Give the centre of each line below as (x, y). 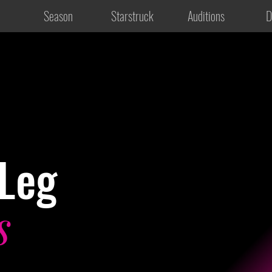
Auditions (206, 16)
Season (58, 16)
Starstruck (132, 16)
